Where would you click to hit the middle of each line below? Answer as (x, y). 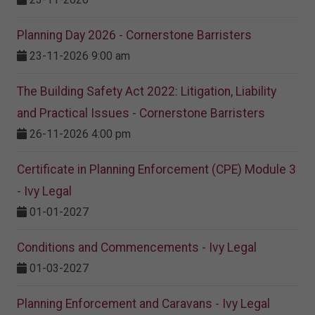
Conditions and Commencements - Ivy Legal (137, 248)
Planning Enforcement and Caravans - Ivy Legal (143, 304)
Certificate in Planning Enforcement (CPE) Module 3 (156, 170)
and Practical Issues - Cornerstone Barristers (141, 114)
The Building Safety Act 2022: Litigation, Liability (147, 92)
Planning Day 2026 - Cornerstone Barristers (134, 36)
